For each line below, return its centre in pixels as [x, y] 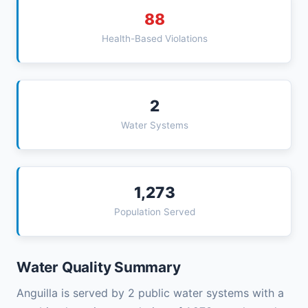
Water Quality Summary [99, 267]
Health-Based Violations [155, 39]
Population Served [155, 212]
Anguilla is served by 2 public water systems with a [150, 293]
